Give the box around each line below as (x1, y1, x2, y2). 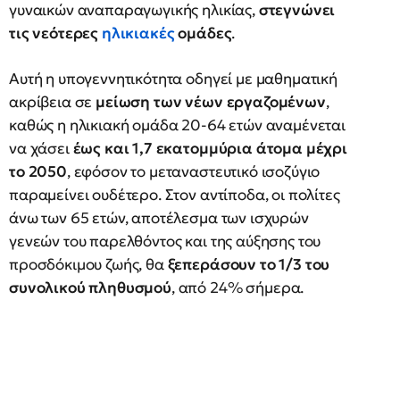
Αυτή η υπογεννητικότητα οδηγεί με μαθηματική (9, 69, 337, 88)
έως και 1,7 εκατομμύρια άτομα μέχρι (72, 138, 347, 158)
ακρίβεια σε (9, 92, 96, 112)
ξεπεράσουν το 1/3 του (167, 254, 330, 274)
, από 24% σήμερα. (171, 278, 304, 297)
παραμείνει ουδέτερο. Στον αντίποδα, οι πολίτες (9, 185, 340, 204)
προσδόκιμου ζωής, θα (9, 254, 168, 274)
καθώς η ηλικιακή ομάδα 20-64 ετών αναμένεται (9, 115, 346, 135)
